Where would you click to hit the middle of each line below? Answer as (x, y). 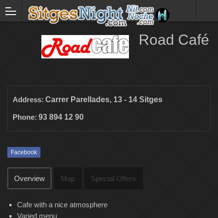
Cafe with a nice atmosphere (62, 205)
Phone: (25, 117)
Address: (28, 100)
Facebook (24, 152)
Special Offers (114, 178)
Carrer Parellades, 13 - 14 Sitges (104, 100)
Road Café (174, 40)
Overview (29, 178)
